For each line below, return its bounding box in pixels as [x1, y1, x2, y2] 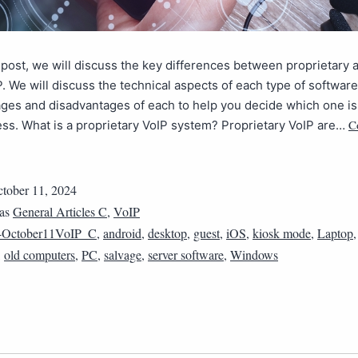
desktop [148, 225, 187, 241]
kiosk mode [253, 225, 311, 241]
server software [148, 246, 224, 263]
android [103, 225, 141, 241]
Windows [230, 246, 278, 263]
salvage [104, 246, 141, 263]
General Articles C [13, 203, 107, 220]
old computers [4, 246, 75, 263]
